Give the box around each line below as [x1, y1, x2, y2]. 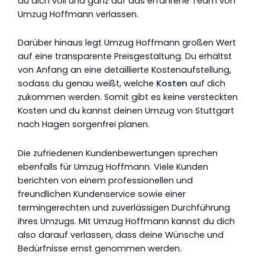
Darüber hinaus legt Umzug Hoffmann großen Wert [18, 37, 236, 49]
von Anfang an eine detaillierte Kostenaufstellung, [18, 64, 231, 76]
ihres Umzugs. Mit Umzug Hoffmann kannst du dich [18, 215, 235, 227]
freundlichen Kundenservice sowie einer [18, 188, 186, 200]
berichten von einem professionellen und [18, 174, 193, 186]
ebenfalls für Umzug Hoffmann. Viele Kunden [18, 160, 208, 173]
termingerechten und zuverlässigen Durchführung [18, 201, 230, 214]
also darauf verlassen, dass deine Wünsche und [18, 228, 224, 241]
